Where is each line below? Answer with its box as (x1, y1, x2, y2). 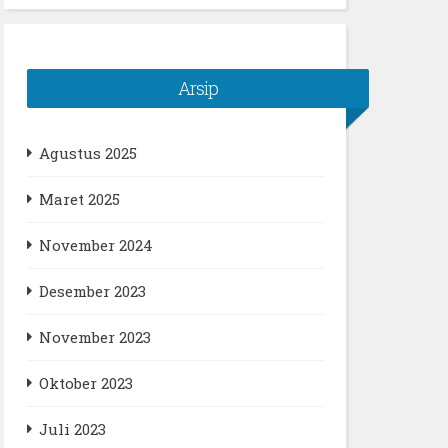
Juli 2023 (38, 419, 106, 439)
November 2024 (38, 235, 153, 255)
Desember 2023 (38, 281, 146, 301)
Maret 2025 (38, 189, 120, 209)
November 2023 (38, 327, 151, 347)
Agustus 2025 (38, 143, 137, 163)
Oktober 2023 (38, 373, 133, 393)
